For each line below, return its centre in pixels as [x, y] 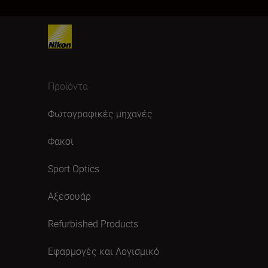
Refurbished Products [93, 224]
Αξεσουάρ [69, 196]
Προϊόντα [68, 86]
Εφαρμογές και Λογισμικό [103, 251]
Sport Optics [74, 169]
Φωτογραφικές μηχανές [100, 114]
